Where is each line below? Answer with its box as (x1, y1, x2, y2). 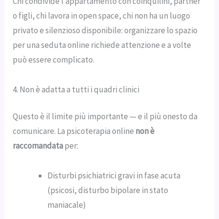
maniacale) (47, 199, 87, 210)
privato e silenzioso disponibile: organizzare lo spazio (13, 25, 198, 36)
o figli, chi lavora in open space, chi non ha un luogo (13, 10, 191, 22)
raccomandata (13, 140, 64, 152)
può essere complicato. (13, 54, 95, 66)
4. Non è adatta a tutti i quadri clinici (13, 84, 140, 95)
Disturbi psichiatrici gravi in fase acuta (47, 170, 181, 181)
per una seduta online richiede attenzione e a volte (13, 40, 192, 51)
